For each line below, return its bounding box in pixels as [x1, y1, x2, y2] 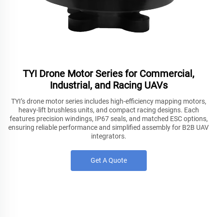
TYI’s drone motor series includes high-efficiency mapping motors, [11, 97, 206, 105]
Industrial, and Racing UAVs [49, 79, 168, 91]
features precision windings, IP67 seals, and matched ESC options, [9, 115, 208, 123]
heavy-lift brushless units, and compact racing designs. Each [18, 106, 199, 114]
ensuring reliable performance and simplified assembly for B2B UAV [8, 124, 209, 131]
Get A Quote [90, 156, 127, 164]
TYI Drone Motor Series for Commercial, [23, 68, 194, 79]
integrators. [91, 132, 126, 140]
